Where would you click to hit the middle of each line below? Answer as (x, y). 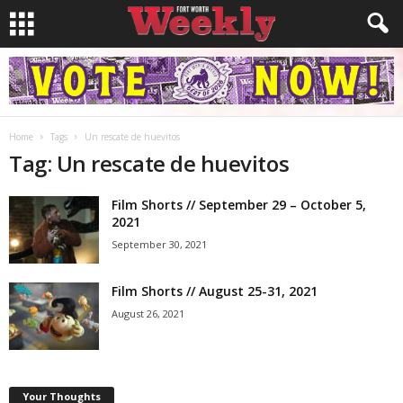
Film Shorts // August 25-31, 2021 (215, 291)
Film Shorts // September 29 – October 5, (239, 205)
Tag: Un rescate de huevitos (149, 163)
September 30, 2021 (159, 244)
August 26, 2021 (148, 313)
